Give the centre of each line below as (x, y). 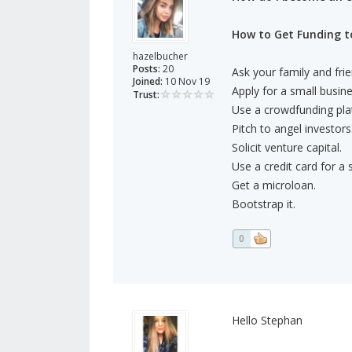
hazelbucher (160, 57)
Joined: (148, 82)
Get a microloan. (273, 185)
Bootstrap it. (263, 204)
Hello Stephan (267, 321)
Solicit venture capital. (286, 148)
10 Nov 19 (186, 82)
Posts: (147, 69)
